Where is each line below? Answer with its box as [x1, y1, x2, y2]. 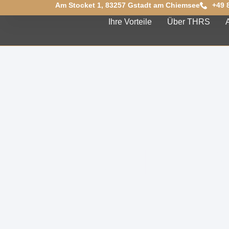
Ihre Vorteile [108, 17, 152, 26]
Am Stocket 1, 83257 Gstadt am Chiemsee [55, 1, 200, 9]
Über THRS [167, 17, 210, 26]
